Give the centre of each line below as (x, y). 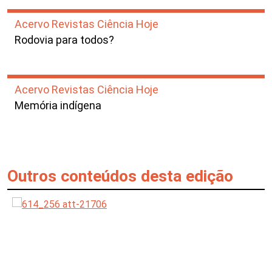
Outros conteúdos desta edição (120, 176)
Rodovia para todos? (64, 40)
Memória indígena (58, 105)
